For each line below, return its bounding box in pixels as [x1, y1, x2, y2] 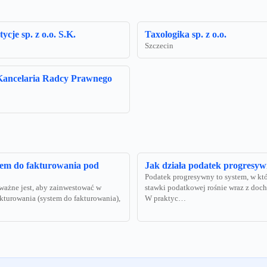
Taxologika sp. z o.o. [145, 29, 226, 40]
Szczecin [145, 42, 173, 51]
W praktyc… [145, 194, 186, 203]
